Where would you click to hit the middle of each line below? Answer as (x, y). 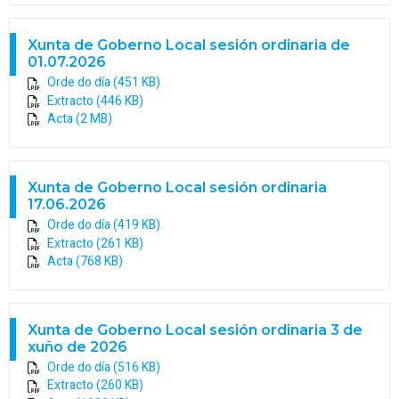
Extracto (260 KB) (95, 386)
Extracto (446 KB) (95, 101)
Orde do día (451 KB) (104, 83)
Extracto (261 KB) (95, 243)
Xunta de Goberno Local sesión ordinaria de (189, 45)
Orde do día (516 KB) (104, 368)
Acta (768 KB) (85, 261)
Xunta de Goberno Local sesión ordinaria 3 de (195, 330)
